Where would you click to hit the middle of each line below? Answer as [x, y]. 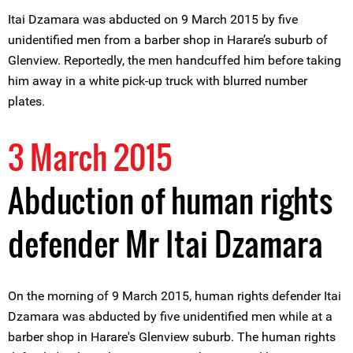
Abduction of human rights [170, 200]
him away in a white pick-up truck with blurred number [158, 81]
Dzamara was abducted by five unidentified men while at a [170, 316]
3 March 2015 [90, 157]
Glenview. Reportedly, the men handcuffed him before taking [175, 60]
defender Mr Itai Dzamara [165, 243]
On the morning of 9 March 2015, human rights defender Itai [175, 296]
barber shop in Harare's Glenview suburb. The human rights [172, 337]
